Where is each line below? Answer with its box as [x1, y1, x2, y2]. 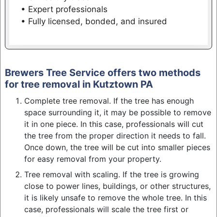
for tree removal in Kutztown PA [4, 78, 153, 90]
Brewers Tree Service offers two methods [4, 66, 201, 78]
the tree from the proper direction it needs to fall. [24, 130, 206, 140]
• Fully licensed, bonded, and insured [20, 16, 167, 27]
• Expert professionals [20, 4, 108, 15]
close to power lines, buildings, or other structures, [24, 181, 211, 191]
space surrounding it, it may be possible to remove [24, 107, 211, 117]
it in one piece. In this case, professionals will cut [24, 119, 203, 129]
